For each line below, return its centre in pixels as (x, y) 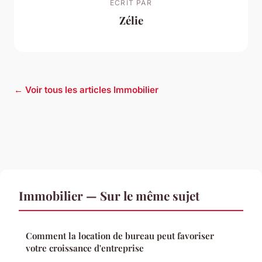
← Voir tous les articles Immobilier (86, 89)
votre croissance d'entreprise (85, 248)
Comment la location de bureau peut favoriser (120, 235)
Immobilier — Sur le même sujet (109, 195)
